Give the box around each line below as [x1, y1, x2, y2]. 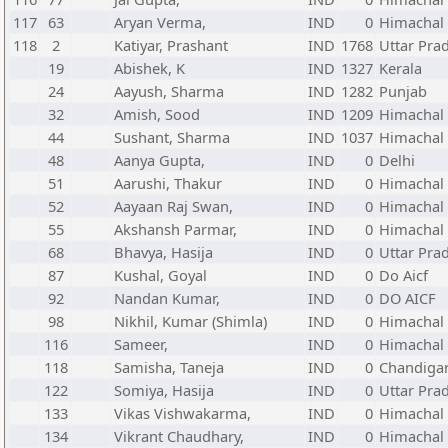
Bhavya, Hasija [114, 242, 213, 262]
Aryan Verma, [114, 12, 206, 32]
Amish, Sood [114, 104, 200, 124]
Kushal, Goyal [114, 265, 207, 285]
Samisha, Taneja [114, 357, 224, 377]
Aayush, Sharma [114, 81, 224, 101]
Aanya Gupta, [114, 150, 205, 170]
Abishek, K [114, 58, 185, 78]
